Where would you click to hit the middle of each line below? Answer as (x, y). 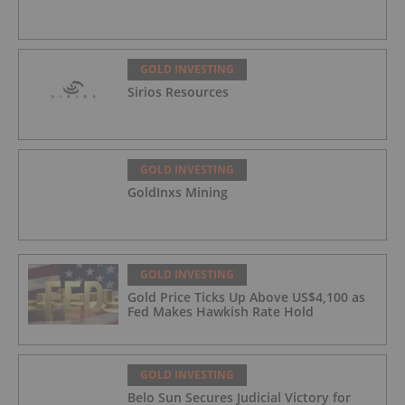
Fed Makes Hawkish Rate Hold (221, 312)
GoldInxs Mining (178, 193)
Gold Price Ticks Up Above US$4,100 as (246, 297)
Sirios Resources (178, 92)
